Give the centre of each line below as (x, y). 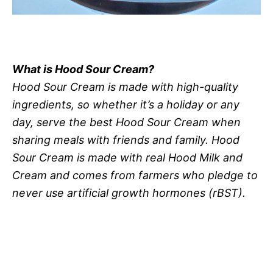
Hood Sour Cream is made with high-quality (125, 87)
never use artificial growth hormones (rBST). (129, 193)
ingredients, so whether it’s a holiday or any (126, 104)
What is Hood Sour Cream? (83, 69)
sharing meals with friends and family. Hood (126, 140)
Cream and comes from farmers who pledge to (135, 175)
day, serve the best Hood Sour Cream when (126, 122)
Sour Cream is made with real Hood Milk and (127, 157)
